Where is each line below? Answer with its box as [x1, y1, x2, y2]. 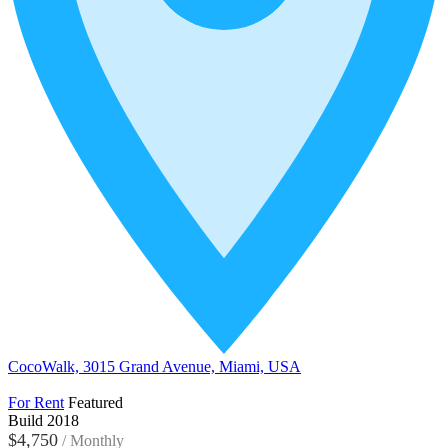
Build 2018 [8, 412, 79, 430]
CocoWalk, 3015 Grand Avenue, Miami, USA [8, 358, 301, 376]
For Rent [8, 394, 64, 412]
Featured [68, 394, 123, 412]
